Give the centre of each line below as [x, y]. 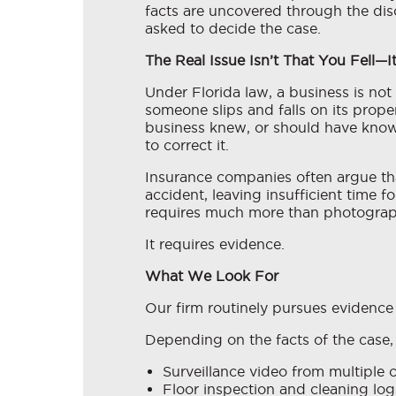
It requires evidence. [215, 244]
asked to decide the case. [233, 29]
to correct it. [187, 145]
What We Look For [212, 276]
